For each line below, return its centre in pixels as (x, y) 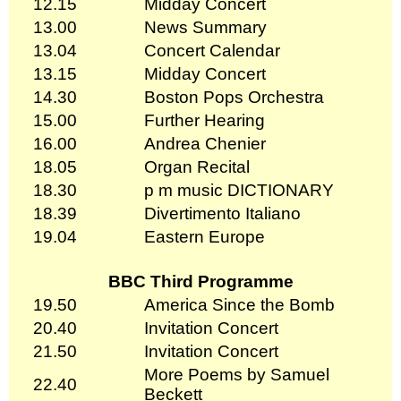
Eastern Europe (205, 236)
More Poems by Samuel (237, 374)
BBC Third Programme (200, 281)
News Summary (205, 27)
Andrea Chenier (205, 143)
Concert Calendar (212, 50)
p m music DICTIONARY (239, 190)
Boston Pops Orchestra (234, 97)
